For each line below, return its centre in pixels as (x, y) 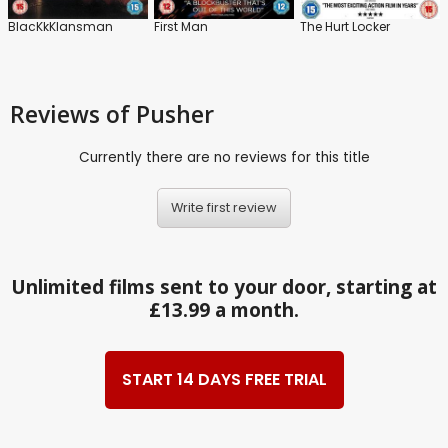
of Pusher (160, 113)
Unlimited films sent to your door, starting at (224, 286)
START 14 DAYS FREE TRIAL (224, 380)
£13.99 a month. (224, 309)
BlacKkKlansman (60, 26)
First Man (181, 26)
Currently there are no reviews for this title (224, 157)
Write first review (224, 208)
